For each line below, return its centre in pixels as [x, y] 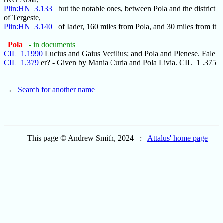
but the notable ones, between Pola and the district [134, 9]
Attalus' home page [177, 138]
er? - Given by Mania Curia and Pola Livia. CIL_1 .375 [127, 63]
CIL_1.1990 [23, 54]
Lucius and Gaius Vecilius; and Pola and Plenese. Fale [129, 54]
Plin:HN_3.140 [28, 27]
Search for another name [56, 90]
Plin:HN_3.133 [28, 9]
